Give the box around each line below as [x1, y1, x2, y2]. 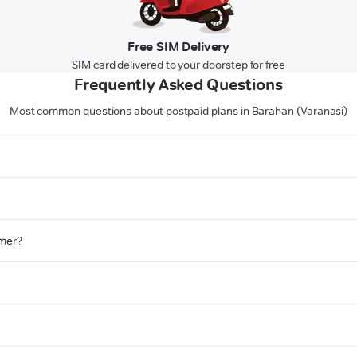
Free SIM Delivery [127, 39, 230, 55]
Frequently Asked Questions [74, 75, 283, 95]
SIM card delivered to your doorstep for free [72, 57, 285, 73]
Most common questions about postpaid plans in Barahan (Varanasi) [9, 104, 348, 119]
